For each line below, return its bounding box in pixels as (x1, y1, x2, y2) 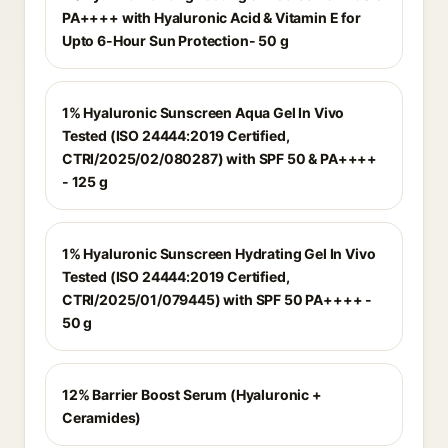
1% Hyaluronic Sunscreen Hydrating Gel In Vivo (62, 245, 376, 262)
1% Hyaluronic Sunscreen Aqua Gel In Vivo (62, 104, 345, 121)
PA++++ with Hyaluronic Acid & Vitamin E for (62, 9, 361, 26)
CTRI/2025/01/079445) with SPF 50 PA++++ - (62, 291, 373, 308)
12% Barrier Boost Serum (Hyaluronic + (62, 386, 322, 403)
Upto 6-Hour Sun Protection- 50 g (62, 32, 289, 49)
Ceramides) (62, 409, 142, 426)
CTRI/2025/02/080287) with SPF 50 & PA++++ (62, 150, 378, 167)
